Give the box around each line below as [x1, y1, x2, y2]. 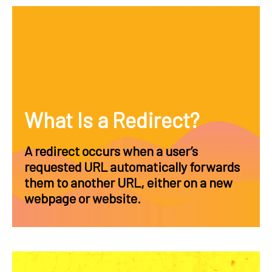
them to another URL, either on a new [24, 174, 233, 190]
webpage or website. [24, 190, 143, 206]
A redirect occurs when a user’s [24, 143, 198, 158]
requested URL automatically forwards [24, 158, 240, 174]
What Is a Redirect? [24, 107, 200, 132]
